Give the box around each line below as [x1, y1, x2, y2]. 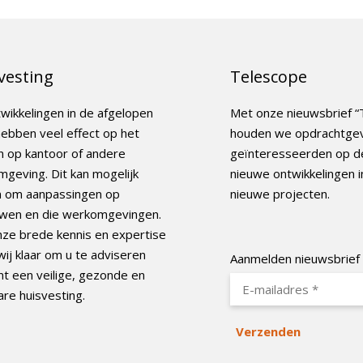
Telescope [230, 65, 307, 88]
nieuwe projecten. [230, 185, 330, 202]
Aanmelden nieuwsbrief [230, 250, 360, 267]
